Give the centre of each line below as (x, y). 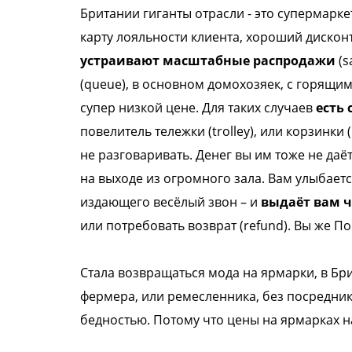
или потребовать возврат (160, 225)
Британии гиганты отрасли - (167, 13)
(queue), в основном (144, 84)
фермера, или (124, 296)
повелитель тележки (144, 131)
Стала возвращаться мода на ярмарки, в (205, 273)
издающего (117, 202)
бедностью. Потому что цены (171, 320)
